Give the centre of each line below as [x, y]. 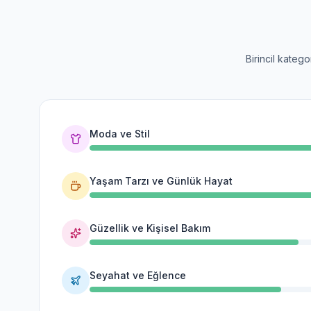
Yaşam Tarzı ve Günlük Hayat [161, 181]
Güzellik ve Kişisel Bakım [150, 228]
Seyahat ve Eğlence [138, 275]
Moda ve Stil [120, 134]
